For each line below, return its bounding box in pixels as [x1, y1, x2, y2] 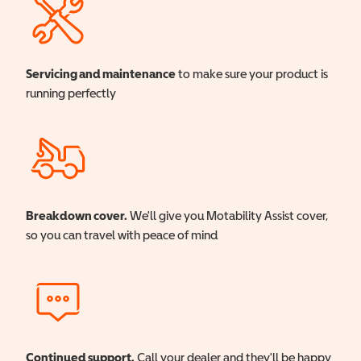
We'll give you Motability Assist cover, [127, 208, 328, 222]
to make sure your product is [176, 66, 328, 81]
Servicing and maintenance [26, 66, 176, 81]
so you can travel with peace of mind [26, 227, 218, 242]
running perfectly [26, 85, 116, 100]
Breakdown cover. [26, 208, 127, 222]
